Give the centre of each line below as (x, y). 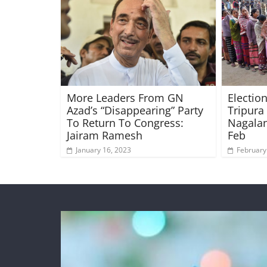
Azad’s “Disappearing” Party (135, 111)
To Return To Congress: (125, 123)
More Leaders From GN (125, 98)
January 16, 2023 (103, 150)
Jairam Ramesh (105, 136)
